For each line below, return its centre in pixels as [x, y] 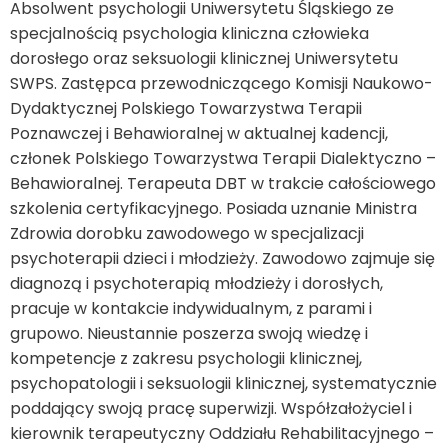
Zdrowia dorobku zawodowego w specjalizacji [187, 233]
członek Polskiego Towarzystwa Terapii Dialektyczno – [223, 158]
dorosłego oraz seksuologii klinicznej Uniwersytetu [204, 58]
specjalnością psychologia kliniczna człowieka [189, 33]
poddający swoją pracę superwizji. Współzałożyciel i [211, 408]
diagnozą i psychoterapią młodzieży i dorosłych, [196, 283]
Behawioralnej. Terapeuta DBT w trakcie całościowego [223, 183]
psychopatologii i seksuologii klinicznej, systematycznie [223, 383]
